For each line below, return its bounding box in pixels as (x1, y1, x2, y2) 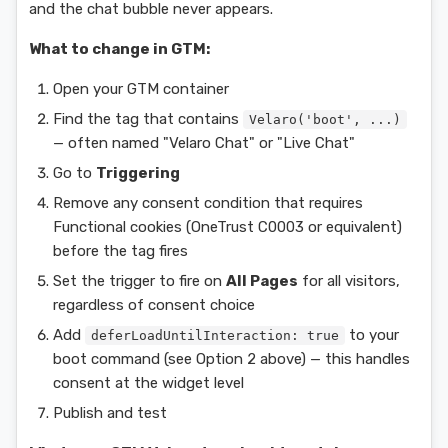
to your (345, 326, 399, 344)
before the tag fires (53, 242, 188, 260)
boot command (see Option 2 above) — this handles (53, 350, 410, 368)
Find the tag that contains (53, 110, 243, 128)
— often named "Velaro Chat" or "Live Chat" (53, 134, 355, 152)
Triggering (96, 164, 180, 182)
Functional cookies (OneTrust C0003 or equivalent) (53, 218, 402, 236)
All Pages (226, 272, 298, 290)
